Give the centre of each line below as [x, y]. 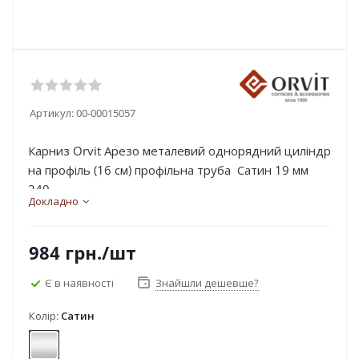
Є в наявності [79, 282]
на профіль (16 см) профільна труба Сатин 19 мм [168, 170]
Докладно [53, 201]
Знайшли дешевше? [207, 283]
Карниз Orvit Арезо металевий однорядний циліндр [179, 151]
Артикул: [52, 113]
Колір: [45, 316]
